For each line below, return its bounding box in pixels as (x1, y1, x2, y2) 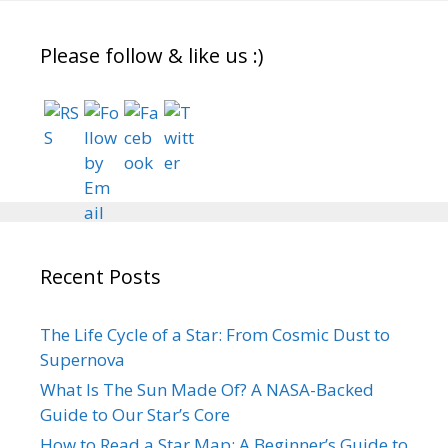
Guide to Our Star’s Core (40, 403, 230, 427)
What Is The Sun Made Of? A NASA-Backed (40, 378, 374, 402)
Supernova (40, 348, 125, 372)
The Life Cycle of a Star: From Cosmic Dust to (40, 323, 390, 347)
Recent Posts (40, 263, 161, 291)
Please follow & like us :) (40, 42, 264, 70)
